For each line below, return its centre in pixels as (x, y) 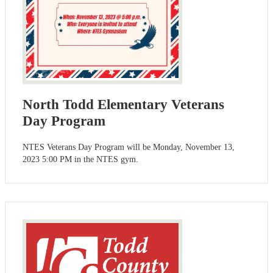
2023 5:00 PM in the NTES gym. (80, 160)
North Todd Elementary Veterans (123, 104)
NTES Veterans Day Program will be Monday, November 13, (129, 147)
